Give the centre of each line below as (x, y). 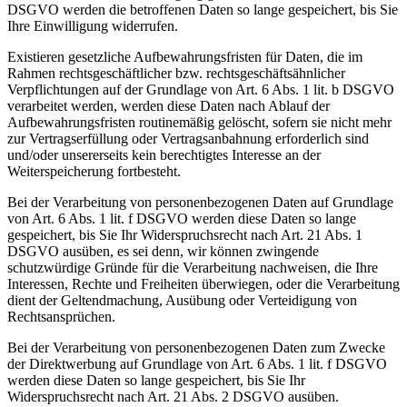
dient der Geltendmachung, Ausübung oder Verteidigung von (182, 300)
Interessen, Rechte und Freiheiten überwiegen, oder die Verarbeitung (203, 283)
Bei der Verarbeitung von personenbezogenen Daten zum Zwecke (196, 347)
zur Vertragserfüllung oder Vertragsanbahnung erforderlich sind (188, 138)
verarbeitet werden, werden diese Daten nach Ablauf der (169, 105)
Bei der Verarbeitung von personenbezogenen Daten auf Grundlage (200, 202)
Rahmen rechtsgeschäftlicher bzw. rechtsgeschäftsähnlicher (176, 73)
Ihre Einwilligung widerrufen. (93, 25)
